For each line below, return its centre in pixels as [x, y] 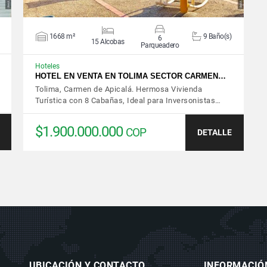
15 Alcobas [108, 42]
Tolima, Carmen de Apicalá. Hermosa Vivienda [119, 89]
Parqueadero [160, 45]
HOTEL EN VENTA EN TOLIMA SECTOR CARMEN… [130, 76]
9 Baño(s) [217, 37]
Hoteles [47, 66]
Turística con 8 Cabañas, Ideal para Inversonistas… [128, 100]
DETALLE [215, 132]
